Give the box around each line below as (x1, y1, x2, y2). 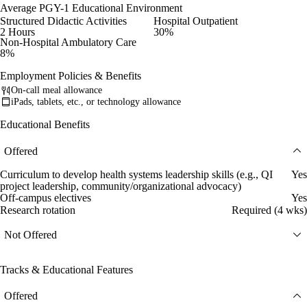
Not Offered (4, 228, 57, 241)
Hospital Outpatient (153, 14, 238, 27)
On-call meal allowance (11, 85, 102, 96)
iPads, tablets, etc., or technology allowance (11, 97, 181, 108)
